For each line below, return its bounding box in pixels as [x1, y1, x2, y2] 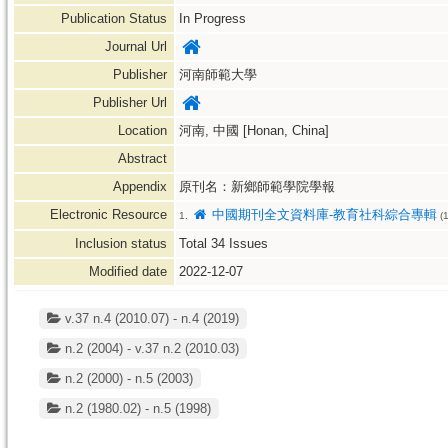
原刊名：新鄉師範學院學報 [179, 179, 335, 194]
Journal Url [105, 39, 171, 54]
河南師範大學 [179, 67, 257, 82]
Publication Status [61, 11, 171, 26]
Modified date [89, 264, 171, 279]
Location [118, 123, 171, 138]
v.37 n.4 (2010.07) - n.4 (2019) [61, 311, 239, 326]
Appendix [113, 179, 171, 194]
